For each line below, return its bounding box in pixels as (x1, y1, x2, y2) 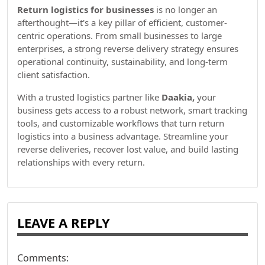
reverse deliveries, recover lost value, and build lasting (17, 143, 238, 155)
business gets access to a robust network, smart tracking (17, 104, 247, 116)
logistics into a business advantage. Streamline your (17, 130, 228, 142)
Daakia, (161, 91, 195, 103)
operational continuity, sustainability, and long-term (17, 56, 228, 67)
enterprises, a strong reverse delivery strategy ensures (17, 43, 238, 54)
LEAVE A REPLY (17, 214, 110, 231)
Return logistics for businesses (17, 4, 154, 15)
